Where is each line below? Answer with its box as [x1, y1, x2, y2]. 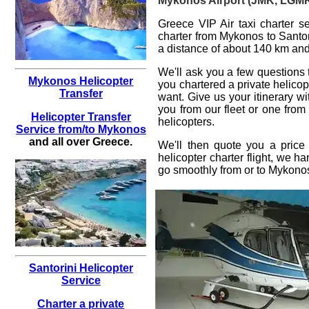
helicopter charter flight [158, 151, 270, 163]
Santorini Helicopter [28, 261, 133, 274]
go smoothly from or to [158, 163, 269, 176]
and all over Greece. [29, 135, 133, 148]
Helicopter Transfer [30, 110, 131, 123]
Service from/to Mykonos [15, 123, 146, 135]
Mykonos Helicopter [28, 74, 134, 87]
